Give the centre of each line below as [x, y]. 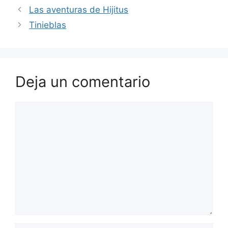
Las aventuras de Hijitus [79, 9]
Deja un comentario [83, 81]
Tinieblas [48, 25]
